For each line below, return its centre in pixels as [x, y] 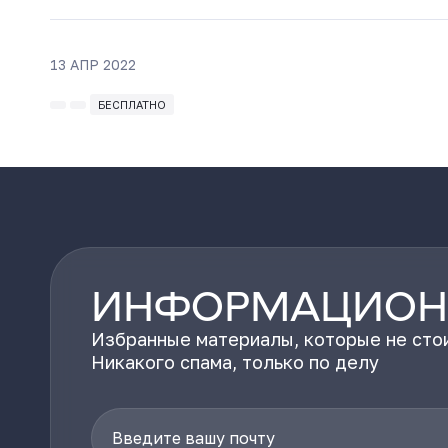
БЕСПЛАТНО [132, 104]
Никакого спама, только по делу [235, 362]
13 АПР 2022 [93, 64]
